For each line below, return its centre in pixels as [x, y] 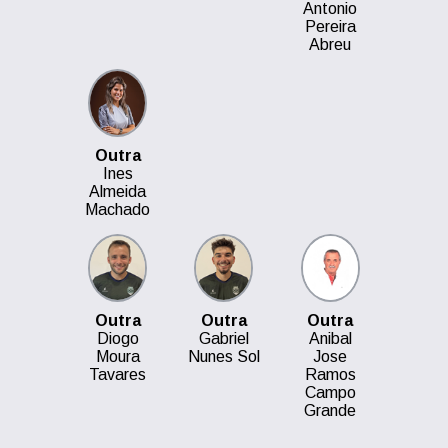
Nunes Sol [223, 356]
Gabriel [223, 338]
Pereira [330, 26]
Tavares [118, 374]
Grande [330, 410]
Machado [118, 209]
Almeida [118, 191]
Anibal [330, 338]
